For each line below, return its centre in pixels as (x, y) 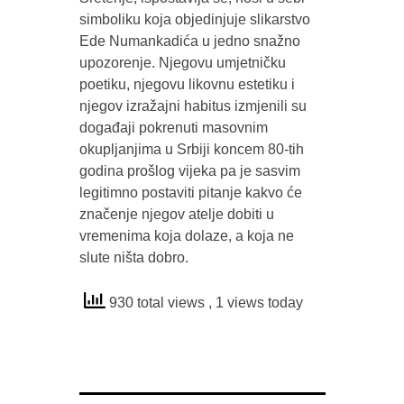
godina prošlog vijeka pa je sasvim (189, 170)
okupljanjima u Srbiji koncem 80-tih (191, 149)
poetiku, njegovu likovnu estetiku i (187, 84)
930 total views (156, 302)
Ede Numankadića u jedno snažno (189, 41)
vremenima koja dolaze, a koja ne (186, 235)
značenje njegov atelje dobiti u (176, 214)
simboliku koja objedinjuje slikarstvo (194, 19)
